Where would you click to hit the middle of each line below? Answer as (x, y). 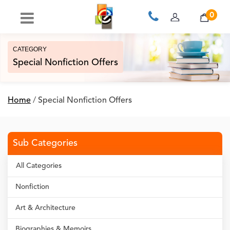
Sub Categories (45, 143)
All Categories (39, 166)
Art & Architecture (45, 208)
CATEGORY (30, 49)
